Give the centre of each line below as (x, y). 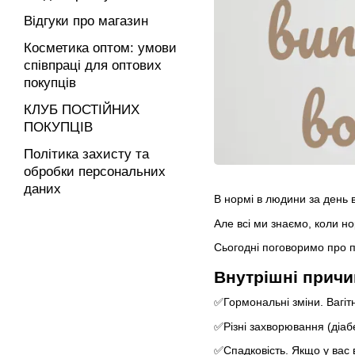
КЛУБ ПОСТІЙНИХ (82, 110)
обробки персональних (95, 172)
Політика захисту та (86, 154)
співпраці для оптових (93, 65)
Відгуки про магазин (86, 21)
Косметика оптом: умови (100, 48)
